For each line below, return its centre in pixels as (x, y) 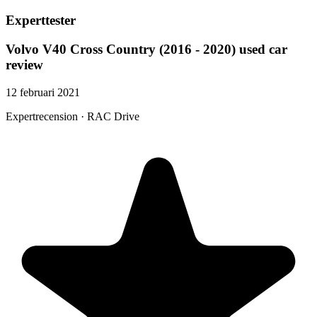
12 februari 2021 (43, 92)
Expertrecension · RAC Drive (73, 116)
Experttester (41, 21)
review (24, 65)
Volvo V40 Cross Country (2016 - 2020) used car (146, 50)
